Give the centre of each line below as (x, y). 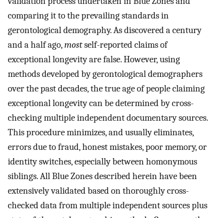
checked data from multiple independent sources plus (108, 206)
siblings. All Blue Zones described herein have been (102, 176)
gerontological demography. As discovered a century (105, 30)
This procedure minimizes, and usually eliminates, (101, 133)
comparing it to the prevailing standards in (88, 16)
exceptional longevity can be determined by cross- (101, 103)
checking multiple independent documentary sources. (108, 118)
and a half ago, (36, 45)
